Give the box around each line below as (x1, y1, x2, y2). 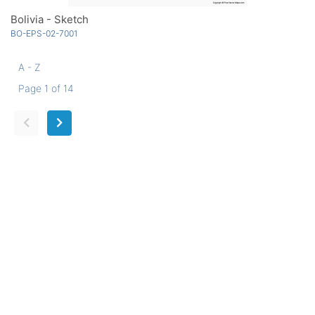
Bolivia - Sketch (11, 13, 89, 27)
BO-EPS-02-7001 (11, 28, 77, 39)
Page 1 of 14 (18, 82, 74, 95)
